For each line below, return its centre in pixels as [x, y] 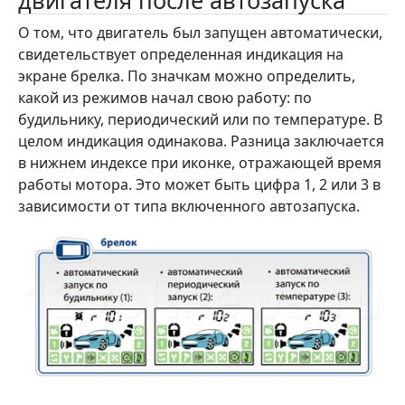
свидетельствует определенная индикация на [181, 55]
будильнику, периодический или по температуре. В [200, 120]
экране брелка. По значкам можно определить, [187, 76]
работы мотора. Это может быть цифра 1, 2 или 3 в [199, 185]
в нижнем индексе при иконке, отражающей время [200, 163]
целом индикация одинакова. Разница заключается [201, 141]
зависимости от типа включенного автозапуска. [189, 207]
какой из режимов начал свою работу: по [165, 98]
